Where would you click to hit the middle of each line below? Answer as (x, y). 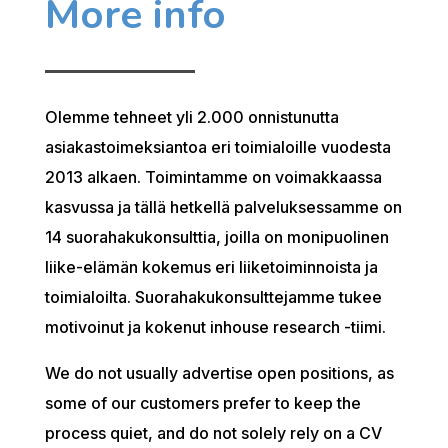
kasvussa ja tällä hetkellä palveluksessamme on (223, 206)
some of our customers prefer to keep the (202, 402)
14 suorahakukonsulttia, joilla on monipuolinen (216, 236)
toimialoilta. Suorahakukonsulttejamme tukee (213, 296)
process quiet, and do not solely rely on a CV (213, 432)
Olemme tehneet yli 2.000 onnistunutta (191, 116)
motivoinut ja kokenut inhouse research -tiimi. (215, 326)
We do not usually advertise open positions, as (219, 372)
